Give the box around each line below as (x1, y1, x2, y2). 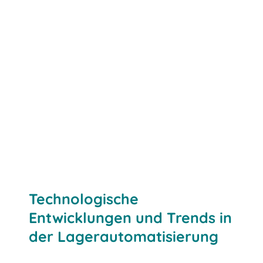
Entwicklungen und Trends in (29, 208, 232, 227)
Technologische (29, 189, 139, 208)
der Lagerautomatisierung (29, 227, 219, 245)
